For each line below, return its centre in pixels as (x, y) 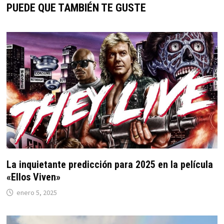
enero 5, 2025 (36, 193)
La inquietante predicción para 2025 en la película (109, 165)
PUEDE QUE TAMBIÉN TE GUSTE (76, 8)
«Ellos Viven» (33, 177)
